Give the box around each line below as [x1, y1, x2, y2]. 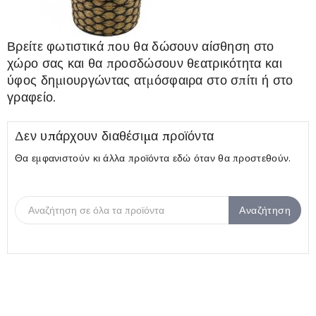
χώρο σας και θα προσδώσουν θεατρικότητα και [7, 54, 282, 71]
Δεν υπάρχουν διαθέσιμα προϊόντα [15, 127, 214, 144]
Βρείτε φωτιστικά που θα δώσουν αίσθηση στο [7, 37, 274, 54]
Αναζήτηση [239, 203, 291, 217]
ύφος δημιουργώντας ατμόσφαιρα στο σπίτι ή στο [7, 71, 293, 88]
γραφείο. [7, 88, 56, 105]
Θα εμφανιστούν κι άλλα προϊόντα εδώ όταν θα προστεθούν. [15, 151, 291, 164]
